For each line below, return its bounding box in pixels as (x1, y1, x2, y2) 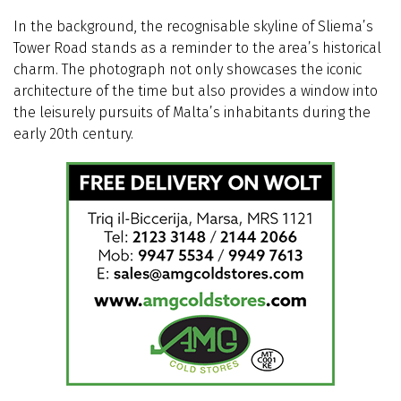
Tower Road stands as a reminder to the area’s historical (13, 39, 381, 57)
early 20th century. (13, 125, 133, 143)
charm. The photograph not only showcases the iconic (13, 61, 362, 79)
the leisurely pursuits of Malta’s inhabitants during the (13, 104, 371, 122)
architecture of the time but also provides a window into (13, 82, 378, 100)
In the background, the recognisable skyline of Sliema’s (13, 18, 373, 36)
